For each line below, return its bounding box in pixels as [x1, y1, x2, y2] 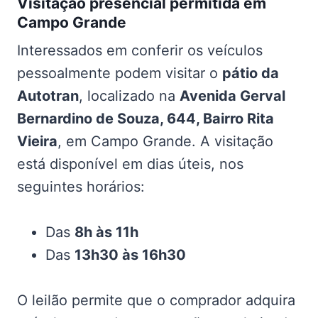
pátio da [222, 65, 279, 82]
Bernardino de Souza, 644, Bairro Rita [17, 110, 274, 128]
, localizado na [79, 87, 180, 105]
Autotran [17, 87, 79, 105]
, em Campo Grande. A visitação [57, 133, 273, 150]
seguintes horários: [17, 178, 145, 196]
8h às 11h [75, 224, 138, 241]
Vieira [17, 133, 57, 150]
